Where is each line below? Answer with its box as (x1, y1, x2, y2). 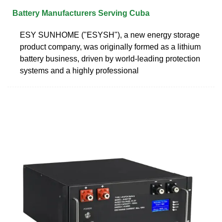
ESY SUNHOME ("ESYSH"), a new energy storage (20, 30, 200, 39)
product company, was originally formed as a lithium (20, 42, 201, 51)
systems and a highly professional (20, 66, 139, 75)
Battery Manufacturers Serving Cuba (12, 8, 150, 17)
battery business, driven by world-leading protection (20, 54, 200, 63)
